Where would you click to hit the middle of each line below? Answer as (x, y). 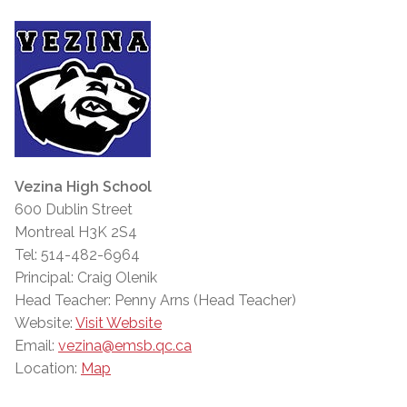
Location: (48, 369)
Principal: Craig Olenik (86, 278)
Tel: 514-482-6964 (77, 255)
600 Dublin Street (74, 210)
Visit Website (119, 323)
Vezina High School (83, 187)
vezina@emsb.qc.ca (125, 346)
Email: (36, 346)
